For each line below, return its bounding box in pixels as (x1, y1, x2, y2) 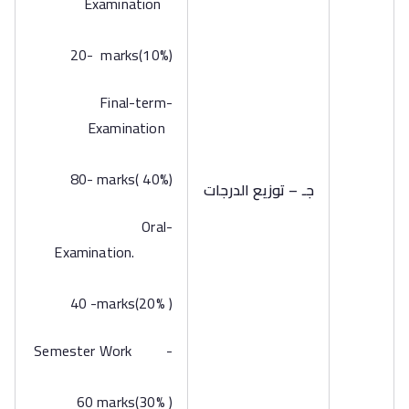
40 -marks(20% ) (62, 289, 173, 317)
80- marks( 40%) (62, 165, 173, 193)
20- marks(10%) (62, 41, 173, 68)
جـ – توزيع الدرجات (204, 176, 314, 204)
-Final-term (100, 89, 166, 116)
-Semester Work (34, 337, 166, 364)
